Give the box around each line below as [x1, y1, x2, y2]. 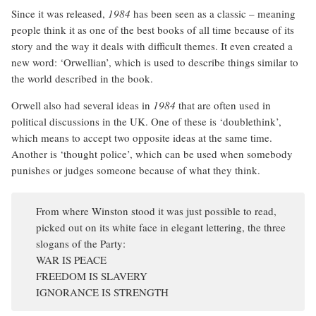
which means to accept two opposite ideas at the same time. [11, 130, 272, 145]
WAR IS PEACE [36, 253, 107, 267]
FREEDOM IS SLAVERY [36, 269, 147, 284]
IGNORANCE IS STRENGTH [36, 285, 169, 300]
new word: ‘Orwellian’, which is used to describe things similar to [11, 55, 298, 70]
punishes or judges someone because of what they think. [11, 163, 260, 178]
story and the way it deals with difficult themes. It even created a [11, 39, 293, 54]
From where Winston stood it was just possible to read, [36, 204, 276, 219]
